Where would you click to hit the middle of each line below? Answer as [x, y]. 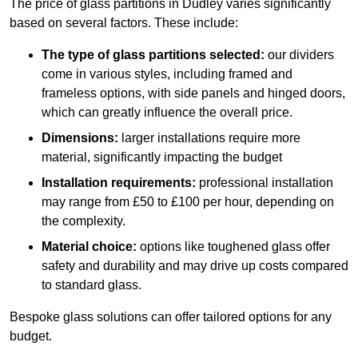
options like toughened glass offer [233, 247]
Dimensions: [80, 138]
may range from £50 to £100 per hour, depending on [188, 202]
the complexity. [84, 221]
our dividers [299, 55]
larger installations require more [209, 138]
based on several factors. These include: [124, 23]
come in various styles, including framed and [167, 74]
